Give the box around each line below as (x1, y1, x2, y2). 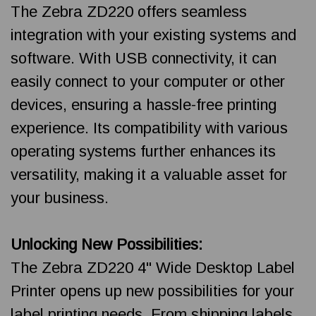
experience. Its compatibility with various (11, 119, 288, 137)
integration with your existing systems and (11, 25, 296, 44)
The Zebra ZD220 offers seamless (11, 2, 247, 20)
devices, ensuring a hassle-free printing (11, 95, 276, 114)
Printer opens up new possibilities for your (11, 281, 294, 300)
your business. (11, 188, 109, 207)
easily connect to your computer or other (11, 72, 285, 90)
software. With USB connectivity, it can (11, 49, 276, 67)
